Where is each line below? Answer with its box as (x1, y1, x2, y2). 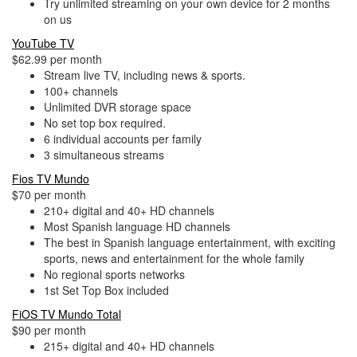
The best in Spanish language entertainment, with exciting (44, 234, 335, 250)
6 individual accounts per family (44, 131, 202, 147)
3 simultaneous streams (44, 147, 164, 163)
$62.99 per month (12, 51, 102, 67)
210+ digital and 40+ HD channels (44, 202, 214, 218)
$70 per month (12, 186, 86, 202)
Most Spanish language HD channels (44, 218, 230, 234)
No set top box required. (44, 115, 166, 131)
